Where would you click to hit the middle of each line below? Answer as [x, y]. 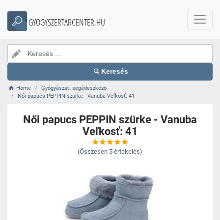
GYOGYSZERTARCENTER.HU [67, 22]
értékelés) [128, 151]
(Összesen [93, 151]
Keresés [115, 71]
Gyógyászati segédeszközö [74, 88]
